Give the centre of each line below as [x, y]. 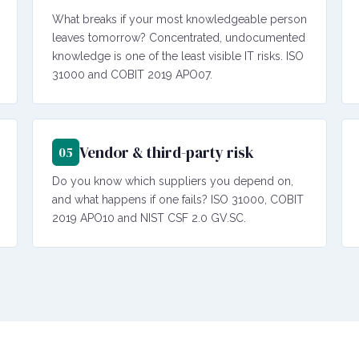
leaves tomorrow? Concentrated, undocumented [179, 37]
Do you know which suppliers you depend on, [173, 181]
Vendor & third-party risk [167, 152]
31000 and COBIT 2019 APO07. [132, 74]
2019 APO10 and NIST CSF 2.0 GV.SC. [149, 218]
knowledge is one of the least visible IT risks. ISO [178, 56]
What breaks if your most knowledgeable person [179, 19]
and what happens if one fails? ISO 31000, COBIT [178, 199]
